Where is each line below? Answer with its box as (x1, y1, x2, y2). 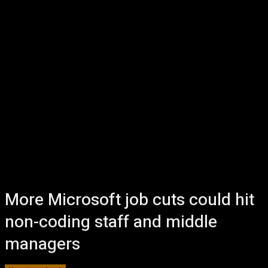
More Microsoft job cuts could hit (5, 188, 254, 212)
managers (5, 232, 80, 257)
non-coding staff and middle (5, 210, 217, 234)
